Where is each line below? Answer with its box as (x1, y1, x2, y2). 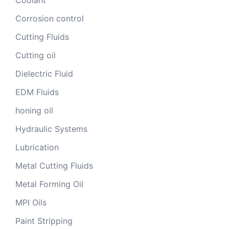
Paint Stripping (15, 215, 73, 226)
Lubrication (15, 142, 59, 152)
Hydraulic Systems (15, 123, 87, 134)
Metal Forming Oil (15, 178, 83, 189)
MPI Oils (15, 197, 47, 208)
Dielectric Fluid (15, 68, 73, 79)
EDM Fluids (15, 86, 59, 97)
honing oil (15, 105, 53, 116)
